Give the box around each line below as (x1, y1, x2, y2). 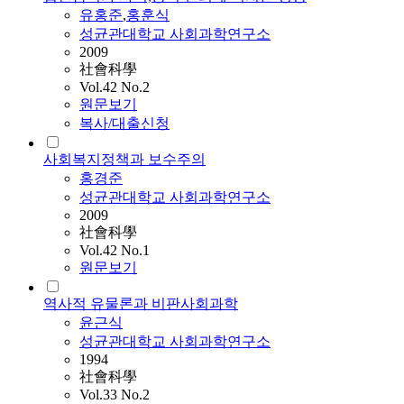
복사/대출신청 (79, 115, 170, 132)
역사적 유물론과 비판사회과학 (43, 296, 238, 312)
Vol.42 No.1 (79, 243, 150, 259)
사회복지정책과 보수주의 (43, 151, 206, 168)
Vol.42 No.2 (79, 79, 150, 96)
